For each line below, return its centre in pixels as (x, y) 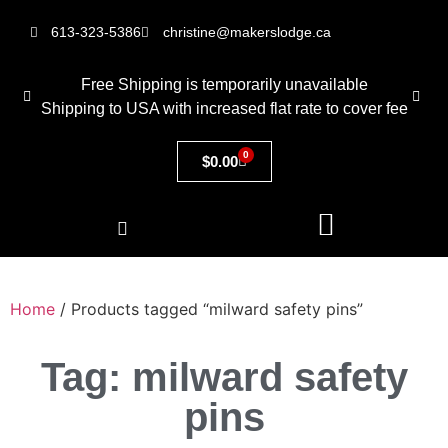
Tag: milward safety (224, 377)
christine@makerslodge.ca (246, 32)
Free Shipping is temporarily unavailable (224, 84)
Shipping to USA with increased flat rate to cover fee (224, 108)
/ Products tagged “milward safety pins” (209, 309)
